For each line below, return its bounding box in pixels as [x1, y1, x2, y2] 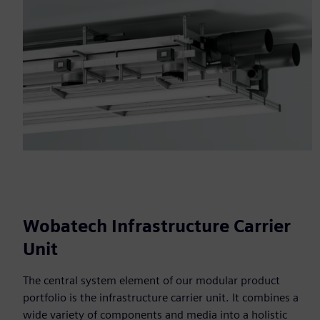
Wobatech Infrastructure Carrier [23, 216, 291, 237]
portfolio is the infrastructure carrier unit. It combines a [23, 291, 299, 305]
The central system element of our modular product [23, 274, 280, 288]
